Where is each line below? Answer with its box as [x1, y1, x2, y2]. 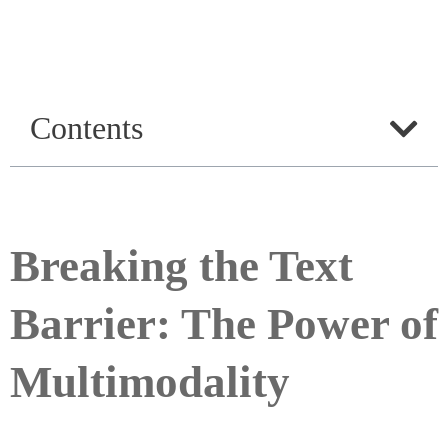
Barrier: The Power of [10, 299, 438, 350]
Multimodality [10, 357, 290, 408]
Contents [30, 110, 143, 147]
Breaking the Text [10, 241, 353, 292]
